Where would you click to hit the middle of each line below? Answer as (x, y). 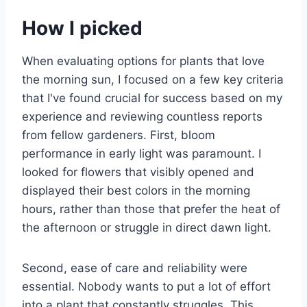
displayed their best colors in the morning (136, 191)
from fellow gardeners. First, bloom (119, 135)
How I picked (82, 28)
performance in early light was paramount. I (142, 154)
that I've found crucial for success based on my (152, 98)
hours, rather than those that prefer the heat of (151, 209)
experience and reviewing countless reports (142, 117)
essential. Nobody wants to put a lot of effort (146, 287)
